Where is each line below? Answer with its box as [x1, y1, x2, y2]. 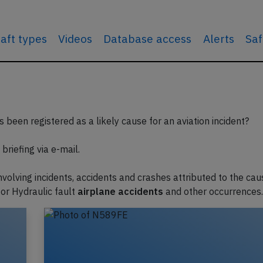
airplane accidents [77, 186, 163, 197]
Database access [103, 31, 192, 46]
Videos [58, 31, 93, 46]
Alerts [203, 31, 234, 46]
